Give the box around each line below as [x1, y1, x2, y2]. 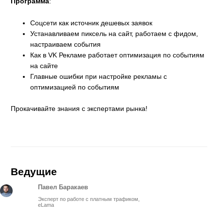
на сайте [30, 61, 58, 70]
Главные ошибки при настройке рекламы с [30, 72, 167, 80]
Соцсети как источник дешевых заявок [30, 18, 153, 27]
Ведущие [11, 165, 57, 177]
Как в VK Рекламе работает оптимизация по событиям [30, 51, 205, 59]
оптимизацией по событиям [30, 83, 120, 91]
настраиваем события [30, 40, 101, 48]
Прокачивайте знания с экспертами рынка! [11, 104, 148, 112]
